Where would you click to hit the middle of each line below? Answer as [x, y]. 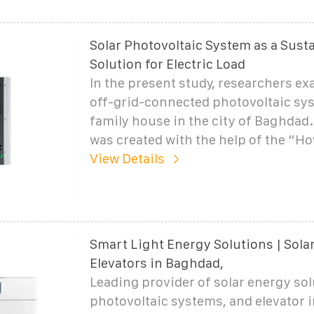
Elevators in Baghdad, [156, 263]
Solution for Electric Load [167, 64]
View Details [127, 158]
